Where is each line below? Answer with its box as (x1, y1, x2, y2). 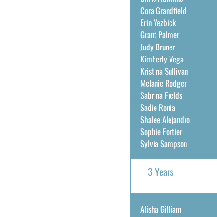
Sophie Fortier (140, 125, 182, 138)
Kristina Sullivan (140, 65, 188, 77)
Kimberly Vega (140, 53, 184, 65)
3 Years (147, 164, 173, 179)
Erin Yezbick (140, 16, 176, 29)
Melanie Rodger (140, 77, 186, 89)
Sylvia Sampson (140, 138, 187, 150)
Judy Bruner (140, 41, 175, 53)
